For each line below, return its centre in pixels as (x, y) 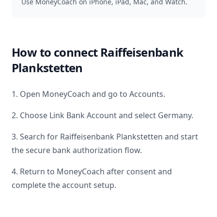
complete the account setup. (64, 185)
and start (180, 137)
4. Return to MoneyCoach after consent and (92, 171)
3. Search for (36, 137)
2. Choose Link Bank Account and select (85, 115)
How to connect (56, 52)
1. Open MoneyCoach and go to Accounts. (88, 94)
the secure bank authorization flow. (77, 150)
